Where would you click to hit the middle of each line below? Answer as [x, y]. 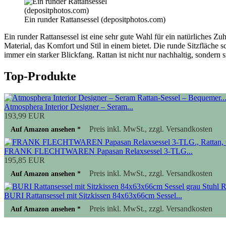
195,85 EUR [24, 160]
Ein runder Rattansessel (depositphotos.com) [95, 20]
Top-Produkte [40, 76]
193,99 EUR [24, 116]
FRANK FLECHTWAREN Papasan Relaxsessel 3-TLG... [98, 151]
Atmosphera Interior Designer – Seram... [69, 107]
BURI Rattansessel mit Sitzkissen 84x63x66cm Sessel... [93, 196]
